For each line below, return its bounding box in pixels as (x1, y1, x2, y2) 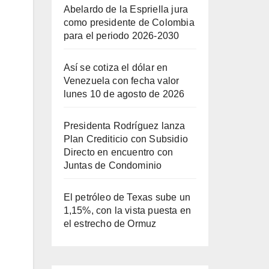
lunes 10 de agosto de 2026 (63, 89, 185, 99)
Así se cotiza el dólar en (63, 62, 168, 73)
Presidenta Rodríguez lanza (63, 121, 186, 131)
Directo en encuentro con (63, 147, 174, 157)
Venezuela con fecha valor (63, 76, 180, 86)
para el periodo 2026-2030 (63, 31, 180, 41)
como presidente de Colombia (63, 17, 195, 28)
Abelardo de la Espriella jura (63, 4, 189, 14)
